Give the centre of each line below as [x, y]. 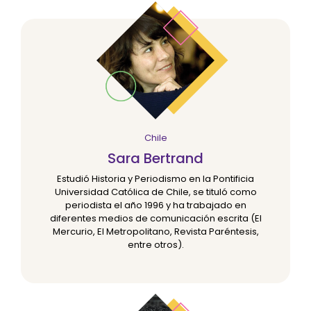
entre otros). [155, 245]
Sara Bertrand [155, 159]
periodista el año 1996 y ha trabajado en [155, 205]
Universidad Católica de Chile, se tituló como [155, 192]
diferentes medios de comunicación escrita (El [155, 219]
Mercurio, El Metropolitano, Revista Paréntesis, [155, 232]
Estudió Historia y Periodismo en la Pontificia [155, 179]
